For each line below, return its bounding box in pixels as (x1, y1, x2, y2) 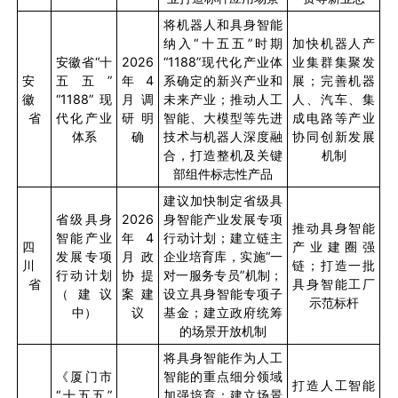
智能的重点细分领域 (163, 369, 283, 385)
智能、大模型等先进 (163, 110, 283, 126)
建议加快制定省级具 (163, 193, 283, 209)
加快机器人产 (291, 36, 376, 52)
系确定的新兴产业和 (163, 73, 283, 89)
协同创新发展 (291, 129, 376, 145)
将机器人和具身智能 (163, 17, 283, 33)
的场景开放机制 (179, 323, 267, 339)
